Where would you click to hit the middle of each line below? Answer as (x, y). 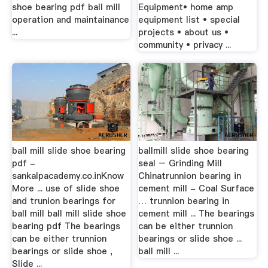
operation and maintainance (70, 19)
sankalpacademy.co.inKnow (68, 176)
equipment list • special (189, 19)
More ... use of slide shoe (66, 188)
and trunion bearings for (63, 201)
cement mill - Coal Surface (197, 188)
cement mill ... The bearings (197, 213)
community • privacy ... (185, 45)
